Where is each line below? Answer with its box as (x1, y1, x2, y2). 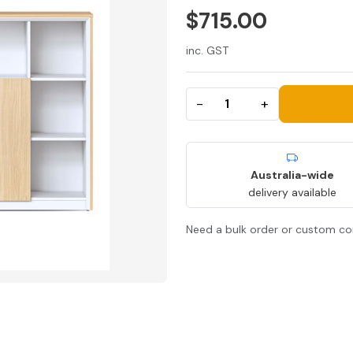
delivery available (247, 184, 336, 199)
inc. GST (186, 43, 229, 58)
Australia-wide (250, 167, 334, 182)
